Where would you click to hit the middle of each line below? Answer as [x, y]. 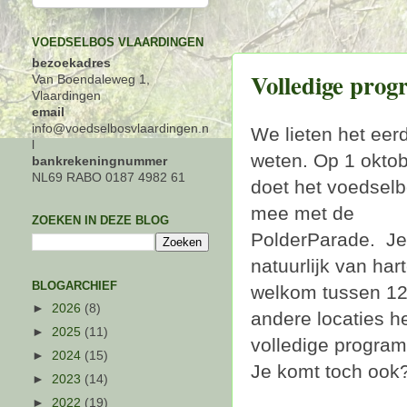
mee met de [303, 213]
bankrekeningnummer [99, 161]
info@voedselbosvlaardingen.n [120, 128]
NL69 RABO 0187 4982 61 [109, 177]
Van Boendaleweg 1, [91, 79]
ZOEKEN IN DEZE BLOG [100, 220]
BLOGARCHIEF [74, 286]
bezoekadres [71, 63]
